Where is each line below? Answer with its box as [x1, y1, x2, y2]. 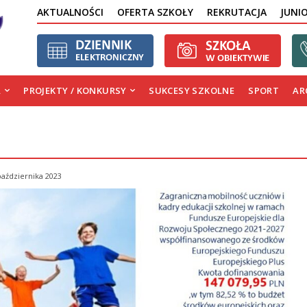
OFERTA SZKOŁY [117, 5, 193, 19]
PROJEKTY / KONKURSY [23, 84, 127, 97]
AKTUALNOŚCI [37, 5, 103, 19]
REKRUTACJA [207, 5, 267, 19]
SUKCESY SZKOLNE [149, 84, 235, 97]
